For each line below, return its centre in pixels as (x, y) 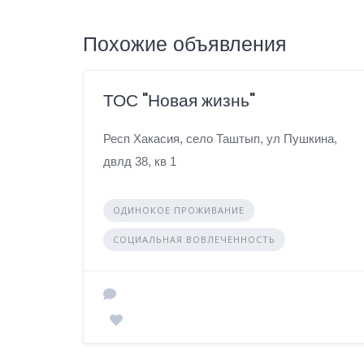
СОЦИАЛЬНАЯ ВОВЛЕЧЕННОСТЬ (194, 239)
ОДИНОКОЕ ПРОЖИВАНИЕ (179, 210)
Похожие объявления (185, 44)
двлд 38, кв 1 (140, 161)
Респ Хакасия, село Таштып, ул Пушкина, (220, 138)
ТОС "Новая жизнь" (179, 100)
